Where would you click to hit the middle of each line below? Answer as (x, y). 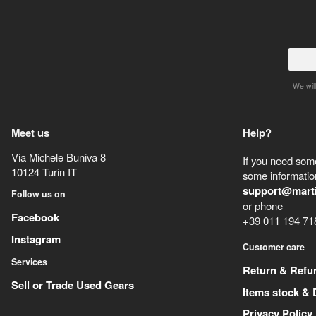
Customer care (274, 247)
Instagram (36, 239)
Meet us (30, 133)
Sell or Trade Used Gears (72, 285)
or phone (263, 206)
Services (29, 262)
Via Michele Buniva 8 (58, 157)
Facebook (35, 217)
